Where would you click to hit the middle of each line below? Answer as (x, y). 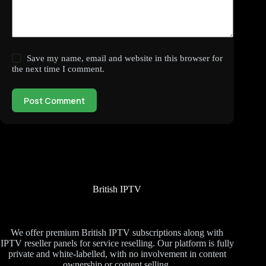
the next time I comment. (58, 69)
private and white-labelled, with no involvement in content (117, 254)
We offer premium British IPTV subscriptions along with (117, 232)
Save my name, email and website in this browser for (125, 58)
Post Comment (54, 100)
